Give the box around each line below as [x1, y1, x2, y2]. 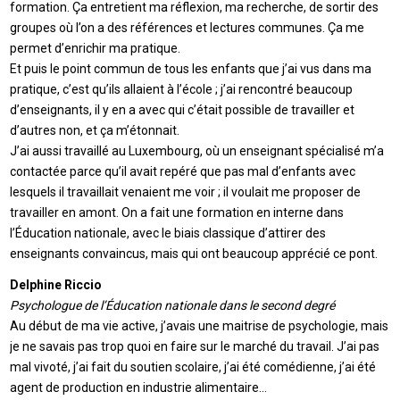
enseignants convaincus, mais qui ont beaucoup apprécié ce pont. [10, 246, 379, 261]
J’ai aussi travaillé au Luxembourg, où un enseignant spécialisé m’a [10, 143, 385, 158]
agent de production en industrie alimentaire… [10, 379, 268, 395]
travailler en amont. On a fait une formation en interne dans [10, 204, 345, 220]
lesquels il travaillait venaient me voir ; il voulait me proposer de [10, 184, 362, 199]
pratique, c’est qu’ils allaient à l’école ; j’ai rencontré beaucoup [10, 81, 354, 96]
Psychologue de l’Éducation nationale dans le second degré [10, 297, 336, 312]
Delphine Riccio [10, 277, 103, 292]
